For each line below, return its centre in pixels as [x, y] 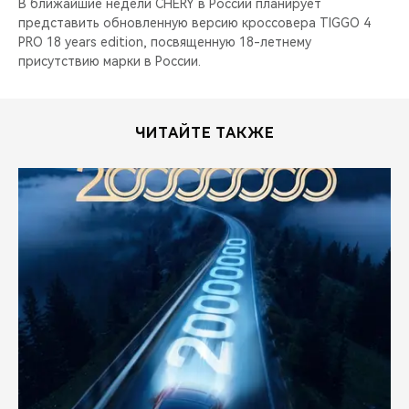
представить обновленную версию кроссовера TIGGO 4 [194, 22]
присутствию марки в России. [110, 61]
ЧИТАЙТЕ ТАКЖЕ [204, 132]
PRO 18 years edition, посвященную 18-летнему [165, 42]
